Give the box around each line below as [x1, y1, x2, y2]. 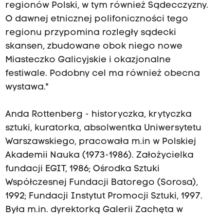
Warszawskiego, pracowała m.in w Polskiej [5, 137, 196, 147]
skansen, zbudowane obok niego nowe [5, 42, 182, 52]
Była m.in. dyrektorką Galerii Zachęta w [5, 205, 183, 215]
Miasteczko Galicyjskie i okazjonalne [5, 55, 171, 65]
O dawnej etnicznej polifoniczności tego [5, 15, 188, 24]
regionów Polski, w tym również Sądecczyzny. [5, 1, 208, 11]
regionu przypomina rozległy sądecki [5, 28, 176, 38]
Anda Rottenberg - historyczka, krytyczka [5, 110, 192, 120]
